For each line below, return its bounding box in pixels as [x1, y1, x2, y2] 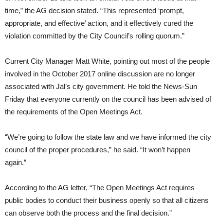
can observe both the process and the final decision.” [5, 208, 172, 217]
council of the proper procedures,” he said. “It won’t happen [5, 145, 190, 154]
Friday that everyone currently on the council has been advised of [5, 94, 211, 103]
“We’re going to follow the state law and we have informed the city [5, 132, 211, 141]
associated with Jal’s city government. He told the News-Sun [5, 82, 197, 91]
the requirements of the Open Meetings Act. [5, 107, 143, 116]
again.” [5, 158, 26, 166]
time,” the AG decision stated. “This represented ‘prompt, [5, 6, 184, 15]
